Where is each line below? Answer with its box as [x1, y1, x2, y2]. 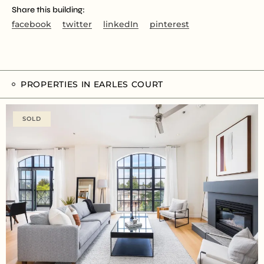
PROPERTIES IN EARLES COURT [21, 78, 164, 90]
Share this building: [12, 4, 85, 15]
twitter [62, 18, 92, 29]
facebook [12, 18, 51, 29]
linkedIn [103, 18, 138, 29]
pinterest [150, 18, 189, 29]
